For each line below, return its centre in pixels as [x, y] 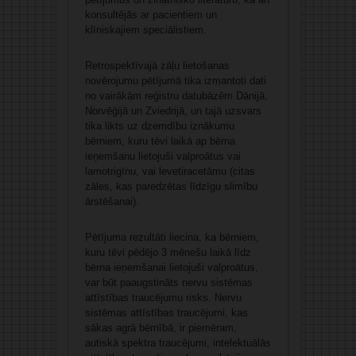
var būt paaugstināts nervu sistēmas [168, 283]
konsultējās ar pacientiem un [151, 15]
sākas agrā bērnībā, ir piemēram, [161, 328]
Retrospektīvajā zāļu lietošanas [157, 66]
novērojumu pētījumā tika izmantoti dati [175, 81]
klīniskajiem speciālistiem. [145, 30]
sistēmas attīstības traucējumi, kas [166, 313]
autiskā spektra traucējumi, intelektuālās [178, 343]
